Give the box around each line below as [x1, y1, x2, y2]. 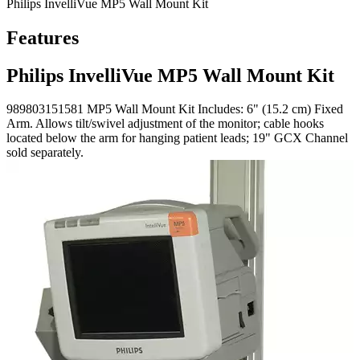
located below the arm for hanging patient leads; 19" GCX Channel [6, 131, 348, 145]
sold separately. [6, 145, 84, 160]
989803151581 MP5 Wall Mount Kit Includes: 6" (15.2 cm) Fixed [6, 102, 343, 117]
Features [6, 27, 79, 48]
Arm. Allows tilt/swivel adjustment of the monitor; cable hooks [6, 117, 324, 131]
